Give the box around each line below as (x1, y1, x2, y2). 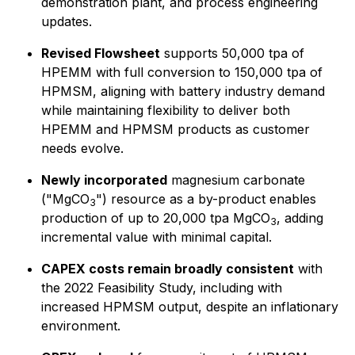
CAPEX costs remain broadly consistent (41, 261, 294, 277)
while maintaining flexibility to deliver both (41, 102, 290, 118)
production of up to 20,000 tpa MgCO (41, 210, 270, 226)
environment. (41, 318, 120, 334)
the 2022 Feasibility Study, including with (41, 280, 282, 296)
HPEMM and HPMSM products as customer (41, 121, 310, 137)
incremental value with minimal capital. (41, 229, 272, 245)
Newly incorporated (41, 172, 167, 188)
